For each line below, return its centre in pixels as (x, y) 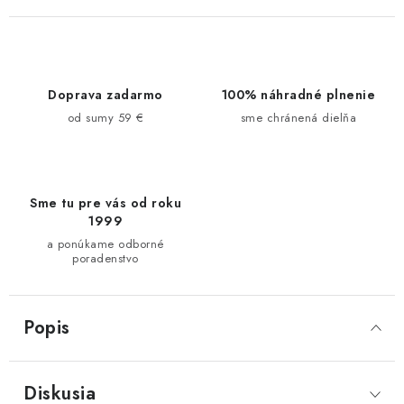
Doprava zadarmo (106, 94)
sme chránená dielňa (298, 117)
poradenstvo (106, 258)
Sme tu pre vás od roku (106, 202)
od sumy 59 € (106, 117)
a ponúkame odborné (106, 243)
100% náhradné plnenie (298, 94)
